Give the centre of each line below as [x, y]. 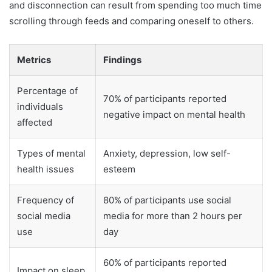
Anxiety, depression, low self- [167, 154]
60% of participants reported [165, 263]
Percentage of [47, 91]
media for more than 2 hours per [173, 216]
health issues [46, 169]
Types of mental [51, 154]
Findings [122, 60]
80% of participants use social [167, 200]
